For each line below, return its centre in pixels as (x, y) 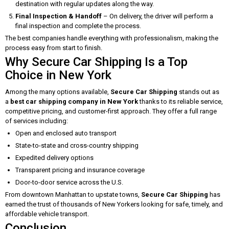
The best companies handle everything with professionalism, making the (112, 38)
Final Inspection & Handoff (59, 16)
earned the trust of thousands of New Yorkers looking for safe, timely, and (114, 204)
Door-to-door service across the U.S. (69, 182)
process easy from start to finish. (54, 48)
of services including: (37, 121)
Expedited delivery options (54, 158)
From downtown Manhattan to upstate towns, (73, 194)
